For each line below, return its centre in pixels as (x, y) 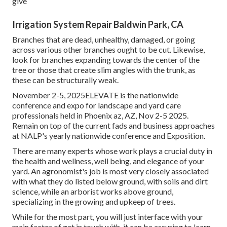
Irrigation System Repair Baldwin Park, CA (98, 25)
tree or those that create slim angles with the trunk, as (104, 70)
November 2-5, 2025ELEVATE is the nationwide (95, 95)
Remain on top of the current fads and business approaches (113, 126)
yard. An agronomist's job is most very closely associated (110, 171)
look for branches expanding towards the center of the (106, 60)
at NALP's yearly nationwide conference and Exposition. (109, 136)
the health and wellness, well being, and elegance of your (108, 161)
